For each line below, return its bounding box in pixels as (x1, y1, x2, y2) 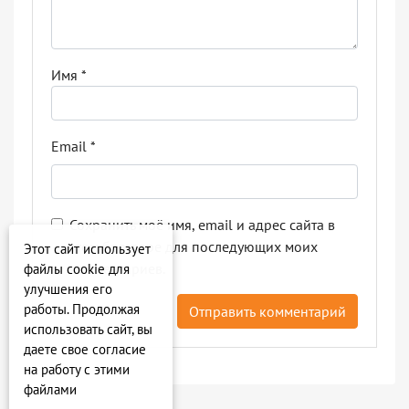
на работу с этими (24, 361, 130, 378)
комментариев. (69, 259, 165, 278)
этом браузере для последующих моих (69, 237, 318, 257)
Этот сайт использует (24, 240, 151, 257)
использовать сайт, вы (24, 320, 152, 338)
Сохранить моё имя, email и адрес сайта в (69, 215, 335, 235)
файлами (24, 381, 77, 398)
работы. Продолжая (24, 300, 140, 318)
